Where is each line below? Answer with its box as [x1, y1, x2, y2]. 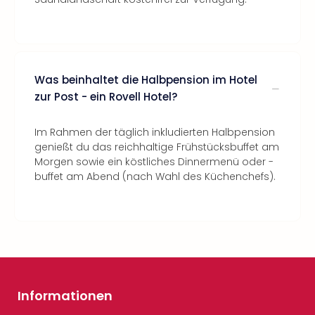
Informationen [18, 287, 112, 304]
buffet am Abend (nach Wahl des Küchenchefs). [34, 169, 276, 184]
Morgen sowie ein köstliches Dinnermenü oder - [34, 155, 274, 169]
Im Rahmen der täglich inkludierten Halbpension [34, 125, 275, 139]
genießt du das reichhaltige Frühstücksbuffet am [34, 140, 279, 154]
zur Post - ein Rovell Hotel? [34, 89, 177, 104]
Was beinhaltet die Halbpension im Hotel [34, 72, 257, 87]
